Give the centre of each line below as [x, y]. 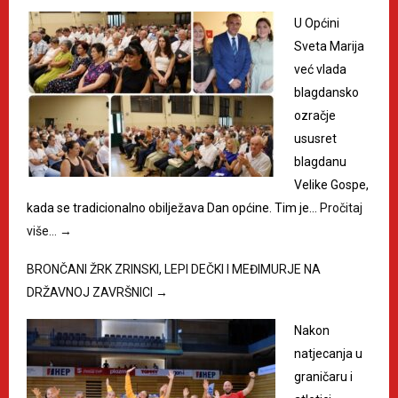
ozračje [315, 115]
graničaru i [323, 376]
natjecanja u [328, 353]
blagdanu [320, 161]
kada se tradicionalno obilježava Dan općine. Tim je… [173, 207]
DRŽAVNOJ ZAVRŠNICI [91, 292]
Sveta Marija [329, 46]
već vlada [320, 69]
